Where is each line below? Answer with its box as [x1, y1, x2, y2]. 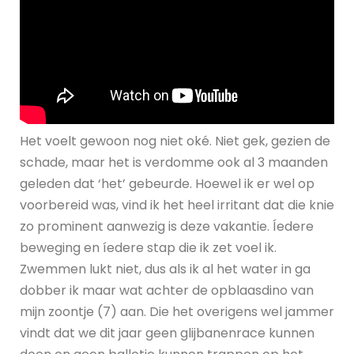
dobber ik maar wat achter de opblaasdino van [20, 281, 314, 300]
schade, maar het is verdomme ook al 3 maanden [20, 153, 328, 172]
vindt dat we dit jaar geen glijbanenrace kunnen [20, 324, 314, 343]
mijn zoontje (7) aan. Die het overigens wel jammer [20, 303, 334, 322]
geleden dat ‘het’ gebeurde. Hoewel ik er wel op [20, 175, 314, 194]
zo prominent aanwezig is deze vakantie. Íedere [20, 217, 314, 236]
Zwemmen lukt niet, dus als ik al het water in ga [20, 260, 311, 279]
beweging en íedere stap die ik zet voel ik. [20, 239, 277, 258]
